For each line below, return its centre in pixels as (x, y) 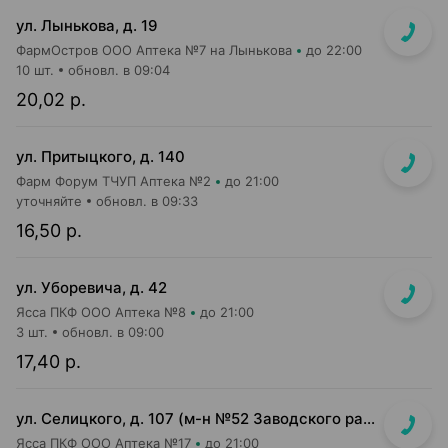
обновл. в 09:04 (119, 70)
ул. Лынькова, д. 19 (87, 25)
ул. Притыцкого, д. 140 (100, 156)
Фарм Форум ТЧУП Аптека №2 (113, 181)
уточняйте (49, 201)
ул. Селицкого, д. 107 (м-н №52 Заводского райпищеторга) (369, 418)
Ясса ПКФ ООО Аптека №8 (101, 312)
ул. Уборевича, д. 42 (91, 287)
